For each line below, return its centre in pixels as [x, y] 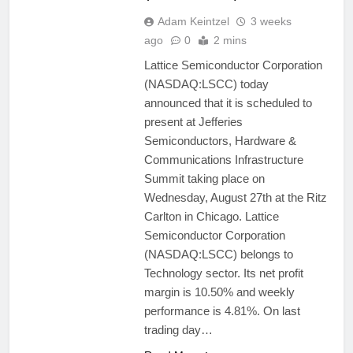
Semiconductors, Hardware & [220, 141]
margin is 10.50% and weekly [219, 292]
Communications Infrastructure [223, 160]
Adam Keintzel [193, 22]
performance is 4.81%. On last [222, 311]
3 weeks [271, 22]
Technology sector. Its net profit [223, 273]
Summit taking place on [204, 179]
